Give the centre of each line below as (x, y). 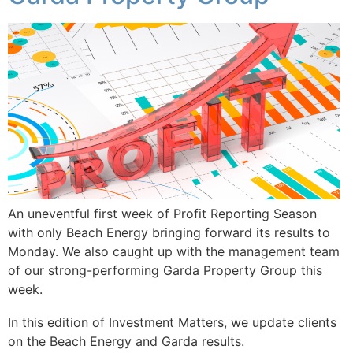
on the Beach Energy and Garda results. (128, 342)
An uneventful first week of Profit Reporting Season (162, 214)
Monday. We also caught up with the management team (174, 252)
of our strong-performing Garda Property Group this (165, 271)
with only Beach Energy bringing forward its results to (169, 233)
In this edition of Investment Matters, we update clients (172, 323)
